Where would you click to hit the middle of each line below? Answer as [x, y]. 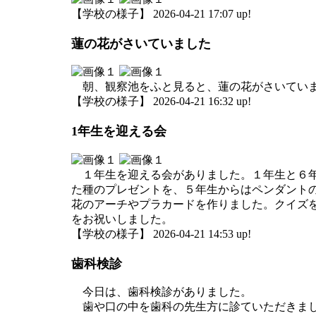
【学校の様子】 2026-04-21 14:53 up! [161, 233]
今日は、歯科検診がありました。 [162, 292]
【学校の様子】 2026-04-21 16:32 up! [161, 101]
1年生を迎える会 [119, 132]
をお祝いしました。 [122, 219]
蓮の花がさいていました [141, 43]
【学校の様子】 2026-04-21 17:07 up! [161, 13]
